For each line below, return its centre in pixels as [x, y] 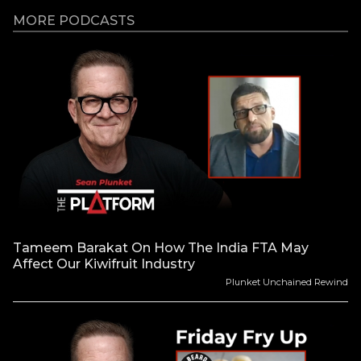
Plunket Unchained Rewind [287, 282]
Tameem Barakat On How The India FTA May [161, 248]
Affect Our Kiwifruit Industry [104, 264]
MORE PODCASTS [74, 21]
